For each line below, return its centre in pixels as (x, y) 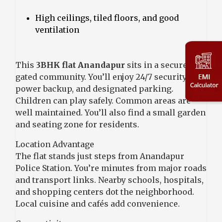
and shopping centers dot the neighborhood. (105, 192)
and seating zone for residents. (77, 124)
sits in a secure (156, 65)
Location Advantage (55, 144)
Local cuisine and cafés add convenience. (98, 203)
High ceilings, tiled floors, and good (107, 18)
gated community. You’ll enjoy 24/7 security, (102, 77)
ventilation (57, 29)
